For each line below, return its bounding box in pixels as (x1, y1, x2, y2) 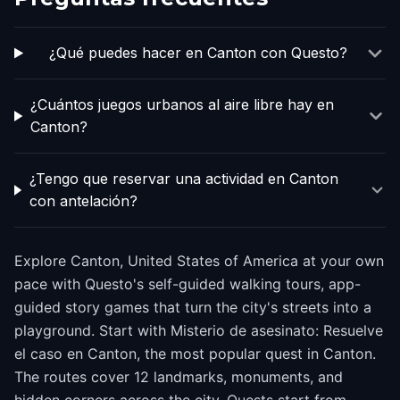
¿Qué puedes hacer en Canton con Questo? (48, 44, 347, 62)
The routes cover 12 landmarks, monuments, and (14, 368, 343, 386)
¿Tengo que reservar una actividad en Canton (29, 170, 338, 187)
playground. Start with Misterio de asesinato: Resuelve (14, 321, 383, 339)
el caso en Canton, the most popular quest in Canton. (14, 345, 376, 362)
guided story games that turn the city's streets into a (14, 298, 371, 316)
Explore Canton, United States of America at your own (14, 252, 384, 270)
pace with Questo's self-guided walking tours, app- (14, 275, 361, 293)
